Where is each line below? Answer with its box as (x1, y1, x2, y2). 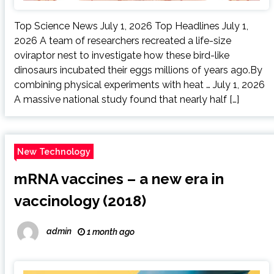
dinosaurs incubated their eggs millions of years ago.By (13, 64, 262, 76)
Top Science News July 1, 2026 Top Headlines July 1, (13, 20, 248, 32)
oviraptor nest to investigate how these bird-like (13, 50, 229, 62)
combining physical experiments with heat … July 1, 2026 (13, 79, 265, 91)
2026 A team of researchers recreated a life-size (13, 35, 231, 47)
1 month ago (84, 227, 135, 237)
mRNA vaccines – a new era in (13, 170, 224, 188)
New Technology (17, 146, 91, 157)
